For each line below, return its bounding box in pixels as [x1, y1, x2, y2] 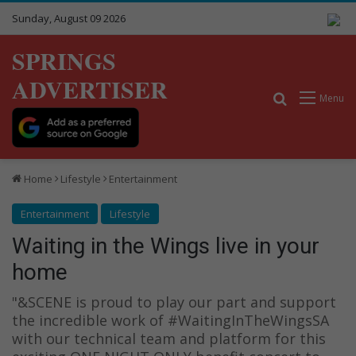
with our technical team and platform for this [12, 328, 326, 348]
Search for [288, 88, 350, 106]
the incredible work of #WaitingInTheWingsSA [12, 310, 329, 330]
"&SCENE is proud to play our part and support [12, 292, 336, 311]
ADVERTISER [12, 72, 168, 106]
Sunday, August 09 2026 [12, 11, 126, 25]
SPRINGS [12, 43, 116, 78]
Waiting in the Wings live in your [12, 232, 319, 259]
